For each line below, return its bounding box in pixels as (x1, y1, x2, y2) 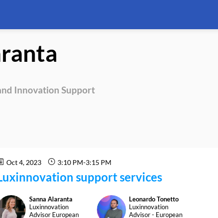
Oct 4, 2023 (6, 158, 41, 166)
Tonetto (157, 195, 179, 203)
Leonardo (129, 195, 155, 203)
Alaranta (47, 195, 73, 203)
